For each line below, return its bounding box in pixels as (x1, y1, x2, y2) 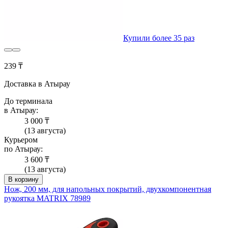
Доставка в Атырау (4, 79, 70, 89)
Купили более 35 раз (123, 34, 194, 43)
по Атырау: (4, 145, 43, 154)
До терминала (4, 97, 52, 106)
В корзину (8, 176, 39, 184)
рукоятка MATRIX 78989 (4, 194, 91, 203)
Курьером (4, 135, 38, 145)
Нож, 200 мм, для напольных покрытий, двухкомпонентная (4, 185, 211, 194)
